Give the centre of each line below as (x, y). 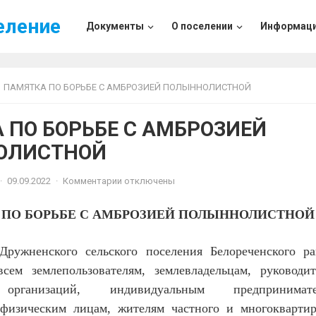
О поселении (202, 26)
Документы (115, 26)
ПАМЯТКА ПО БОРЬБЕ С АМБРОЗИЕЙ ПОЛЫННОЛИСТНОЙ (127, 87)
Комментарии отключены (119, 181)
